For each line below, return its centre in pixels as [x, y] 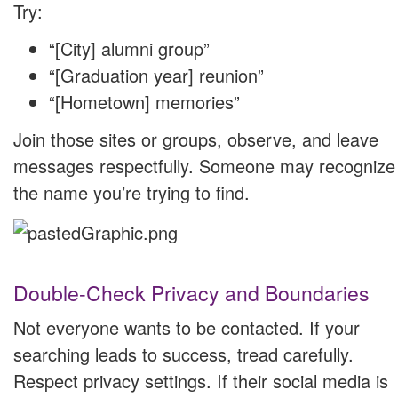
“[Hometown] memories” [144, 102]
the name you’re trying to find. [131, 193]
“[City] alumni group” [129, 49]
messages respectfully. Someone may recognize [204, 166]
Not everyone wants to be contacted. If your [187, 328]
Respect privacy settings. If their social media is [201, 381]
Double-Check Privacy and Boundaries [191, 293]
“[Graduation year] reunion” [156, 76]
